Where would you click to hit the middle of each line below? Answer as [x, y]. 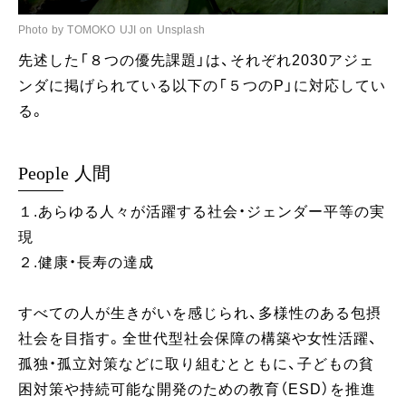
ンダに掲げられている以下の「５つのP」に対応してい [202, 86]
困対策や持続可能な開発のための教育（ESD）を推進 [197, 390]
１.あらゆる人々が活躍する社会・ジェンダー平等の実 [202, 212]
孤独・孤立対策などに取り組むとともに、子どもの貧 [196, 364]
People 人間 [65, 174]
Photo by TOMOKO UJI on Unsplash [111, 30]
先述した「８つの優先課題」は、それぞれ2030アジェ [196, 61]
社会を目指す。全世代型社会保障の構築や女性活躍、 [198, 339]
